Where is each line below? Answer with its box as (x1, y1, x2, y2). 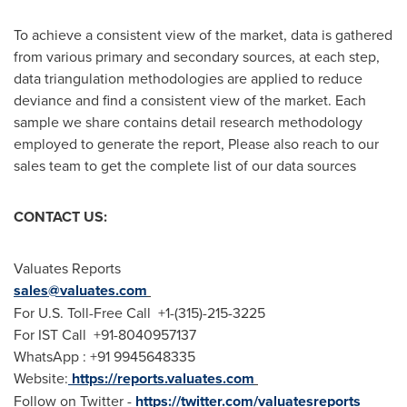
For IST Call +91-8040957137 (14, 324, 196, 344)
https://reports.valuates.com (72, 368, 254, 389)
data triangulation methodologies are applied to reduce (14, 68, 362, 88)
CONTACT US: (14, 206, 107, 227)
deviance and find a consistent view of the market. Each (14, 90, 366, 110)
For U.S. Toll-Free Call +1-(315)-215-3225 (14, 303, 265, 323)
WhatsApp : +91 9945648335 (14, 346, 195, 366)
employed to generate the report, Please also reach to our (14, 134, 379, 154)
